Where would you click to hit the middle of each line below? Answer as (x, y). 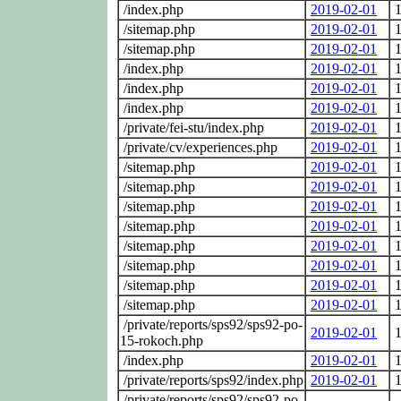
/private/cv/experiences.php (199, 147)
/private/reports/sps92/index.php (212, 380)
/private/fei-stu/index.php (192, 127)
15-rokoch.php (162, 340)
